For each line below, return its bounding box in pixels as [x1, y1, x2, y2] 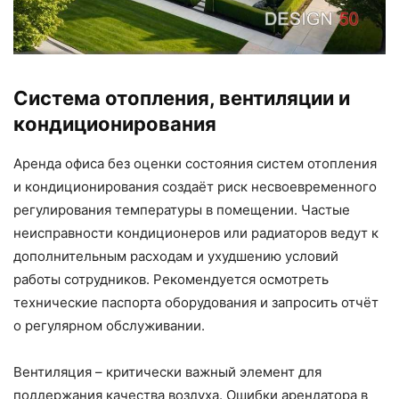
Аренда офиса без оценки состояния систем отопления [13, 155, 377, 173]
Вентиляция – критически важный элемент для [13, 363, 322, 381]
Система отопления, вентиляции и [13, 86, 350, 110]
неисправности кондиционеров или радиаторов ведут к [13, 224, 379, 242]
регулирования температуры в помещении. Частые [13, 201, 350, 219]
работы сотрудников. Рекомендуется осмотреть [13, 271, 329, 289]
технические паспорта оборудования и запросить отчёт [13, 294, 379, 312]
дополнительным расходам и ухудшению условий [13, 248, 338, 265]
